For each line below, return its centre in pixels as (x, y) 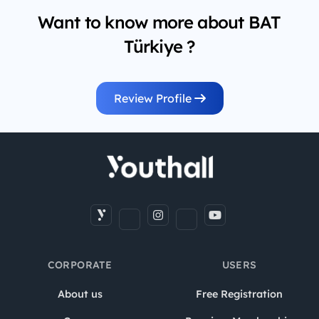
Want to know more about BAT (159, 22)
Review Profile (154, 98)
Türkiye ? (159, 46)
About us (80, 294)
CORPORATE (80, 265)
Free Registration (239, 294)
